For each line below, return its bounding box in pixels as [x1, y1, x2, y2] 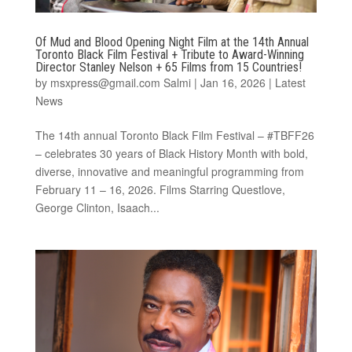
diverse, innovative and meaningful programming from [35, 163, 307, 180]
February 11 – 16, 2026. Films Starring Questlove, [35, 181, 285, 198]
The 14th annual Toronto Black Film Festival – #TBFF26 [35, 127, 314, 144]
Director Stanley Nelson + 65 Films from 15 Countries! [35, 60, 302, 75]
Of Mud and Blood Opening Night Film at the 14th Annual [35, 35, 309, 50]
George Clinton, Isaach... [35, 200, 159, 216]
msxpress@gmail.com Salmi [49, 75, 191, 91]
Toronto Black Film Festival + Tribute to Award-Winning [35, 47, 304, 63]
